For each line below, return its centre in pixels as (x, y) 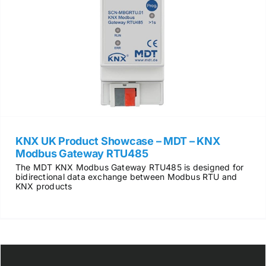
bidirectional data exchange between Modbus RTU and (126, 176)
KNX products (44, 186)
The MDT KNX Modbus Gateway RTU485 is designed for (129, 167)
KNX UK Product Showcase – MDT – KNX (118, 141)
